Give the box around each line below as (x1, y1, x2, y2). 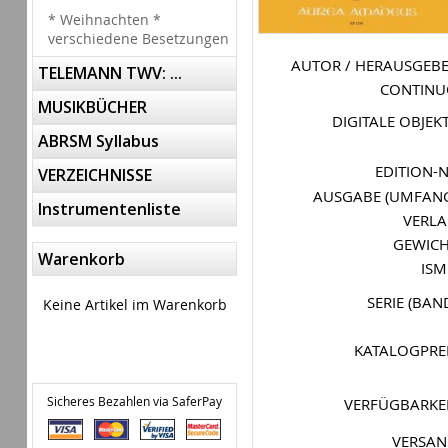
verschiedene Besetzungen (48, 29, 229, 48)
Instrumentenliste (38, 198, 181, 220)
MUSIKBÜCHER (38, 96, 147, 118)
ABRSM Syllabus (38, 130, 159, 152)
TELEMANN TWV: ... (38, 62, 182, 84)
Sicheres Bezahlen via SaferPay (47, 393, 222, 409)
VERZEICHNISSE (38, 164, 152, 186)
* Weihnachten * (48, 10, 161, 29)
